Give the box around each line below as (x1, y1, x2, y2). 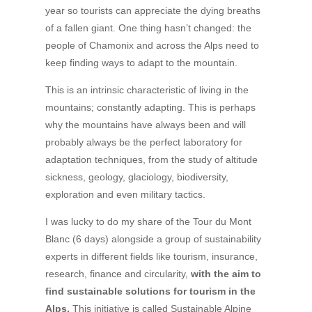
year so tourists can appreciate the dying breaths (45, 5, 260, 16)
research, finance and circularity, (45, 268, 191, 279)
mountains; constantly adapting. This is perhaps (45, 102, 256, 113)
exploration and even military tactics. (45, 189, 205, 200)
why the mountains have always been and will (45, 119, 246, 130)
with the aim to (190, 268, 261, 279)
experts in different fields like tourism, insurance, (45, 251, 258, 262)
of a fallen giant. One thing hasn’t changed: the (45, 22, 251, 33)
